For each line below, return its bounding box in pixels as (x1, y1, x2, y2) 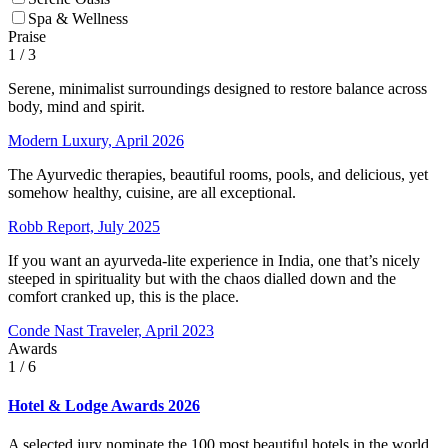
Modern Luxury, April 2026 (8, 131, 184, 149)
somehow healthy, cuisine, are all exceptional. (8, 183, 296, 201)
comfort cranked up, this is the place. (8, 287, 239, 305)
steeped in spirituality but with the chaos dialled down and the (8, 269, 396, 287)
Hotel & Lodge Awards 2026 (8, 396, 200, 414)
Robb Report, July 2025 (8, 217, 160, 235)
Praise (8, 27, 46, 45)
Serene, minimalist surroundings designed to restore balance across (8, 79, 427, 97)
